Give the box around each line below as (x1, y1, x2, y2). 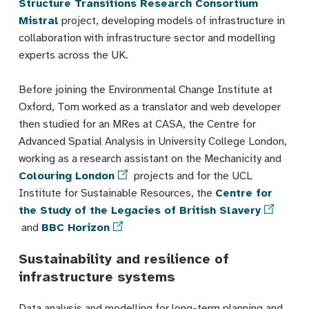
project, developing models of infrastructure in (58, 13, 285, 28)
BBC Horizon (41, 220, 110, 235)
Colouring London (18, 168, 114, 183)
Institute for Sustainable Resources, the (18, 186, 215, 200)
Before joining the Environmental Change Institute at (18, 82, 272, 97)
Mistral (18, 13, 59, 28)
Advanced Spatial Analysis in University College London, (18, 134, 287, 148)
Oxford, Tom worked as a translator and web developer (18, 99, 281, 114)
